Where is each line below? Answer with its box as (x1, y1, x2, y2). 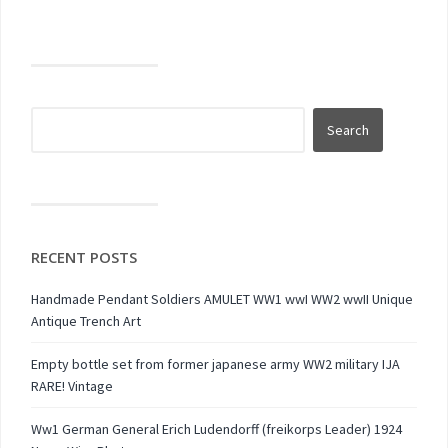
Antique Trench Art (31, 312, 141, 330)
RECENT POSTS (31, 247, 137, 267)
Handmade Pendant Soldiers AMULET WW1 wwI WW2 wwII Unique (31, 290, 413, 308)
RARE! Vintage (31, 377, 113, 395)
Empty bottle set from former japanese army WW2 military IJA (31, 355, 400, 373)
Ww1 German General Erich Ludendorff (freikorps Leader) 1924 (31, 420, 402, 438)
